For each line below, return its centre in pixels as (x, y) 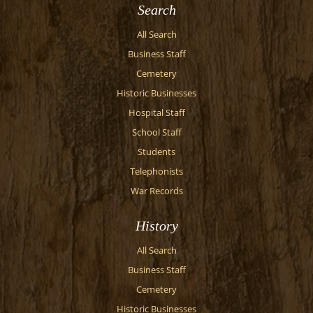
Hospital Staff (156, 113)
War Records (156, 191)
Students (156, 152)
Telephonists (156, 172)
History (156, 226)
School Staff (156, 132)
